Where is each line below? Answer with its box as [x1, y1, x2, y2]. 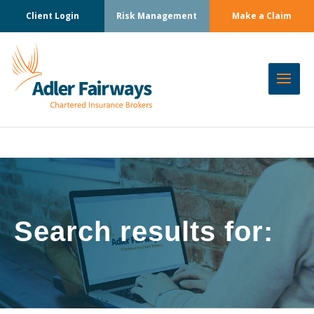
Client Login [25, 10, 79, 22]
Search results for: [14, 216, 274, 247]
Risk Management [116, 10, 198, 22]
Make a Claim [231, 10, 292, 22]
